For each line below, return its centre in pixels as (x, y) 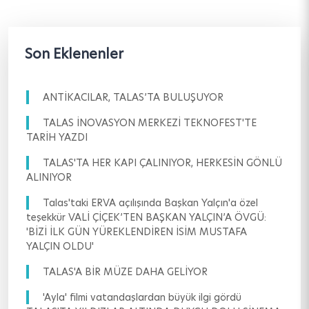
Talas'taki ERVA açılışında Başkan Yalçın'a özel (150, 203)
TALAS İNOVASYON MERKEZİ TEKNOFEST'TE (150, 123)
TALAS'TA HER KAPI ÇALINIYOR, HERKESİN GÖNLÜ (162, 163)
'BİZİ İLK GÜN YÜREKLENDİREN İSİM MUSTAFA (137, 232)
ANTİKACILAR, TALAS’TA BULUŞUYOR (133, 98)
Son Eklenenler (74, 54)
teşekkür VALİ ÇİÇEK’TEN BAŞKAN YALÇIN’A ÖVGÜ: (146, 218)
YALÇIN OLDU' (60, 247)
